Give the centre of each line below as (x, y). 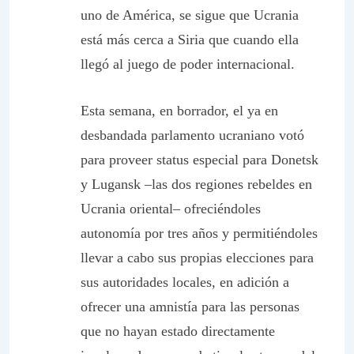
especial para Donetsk (254, 160)
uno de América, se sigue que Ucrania (190, 15)
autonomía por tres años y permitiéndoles (199, 233)
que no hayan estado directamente (178, 331)
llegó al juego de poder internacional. (188, 64)
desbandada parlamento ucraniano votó (192, 135)
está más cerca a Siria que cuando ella (190, 40)
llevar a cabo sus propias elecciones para (197, 258)
